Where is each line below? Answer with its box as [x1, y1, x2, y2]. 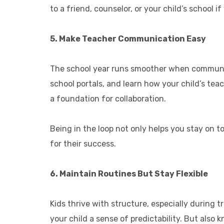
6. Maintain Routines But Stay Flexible [50, 169, 208, 178]
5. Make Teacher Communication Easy [50, 34, 206, 43]
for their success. [50, 139, 116, 148]
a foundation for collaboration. [50, 94, 166, 103]
